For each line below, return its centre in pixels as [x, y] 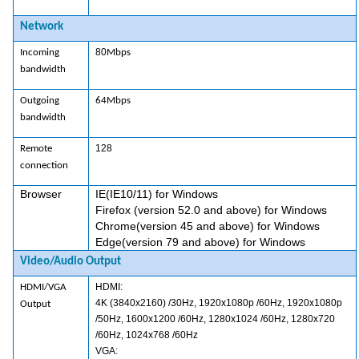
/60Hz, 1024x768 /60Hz [146, 335]
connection [44, 166]
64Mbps [113, 101]
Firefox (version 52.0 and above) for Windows [211, 210]
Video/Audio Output [70, 261]
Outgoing [39, 101]
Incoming [39, 53]
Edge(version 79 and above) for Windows [200, 242]
